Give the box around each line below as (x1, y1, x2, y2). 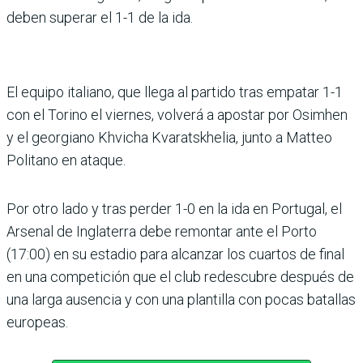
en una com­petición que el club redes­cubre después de (6, 267, 354, 285)
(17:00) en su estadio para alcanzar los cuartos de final (6, 245, 344, 263)
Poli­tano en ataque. (6, 151, 126, 169)
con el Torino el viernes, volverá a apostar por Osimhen (6, 105, 348, 123)
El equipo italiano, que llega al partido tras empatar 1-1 (6, 83, 343, 100)
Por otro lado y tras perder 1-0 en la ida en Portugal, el (6, 199, 342, 217)
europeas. (6, 313, 68, 331)
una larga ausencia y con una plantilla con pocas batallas (6, 290, 356, 308)
